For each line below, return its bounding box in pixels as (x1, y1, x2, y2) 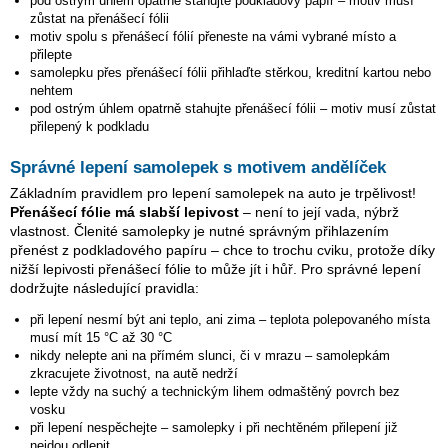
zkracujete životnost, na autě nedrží (30, 366, 238, 381)
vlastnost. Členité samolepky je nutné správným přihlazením (10, 223, 389, 239)
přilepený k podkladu (30, 119, 149, 134)
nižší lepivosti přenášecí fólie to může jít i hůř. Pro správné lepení (10, 261, 421, 277)
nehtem (30, 83, 73, 98)
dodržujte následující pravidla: (10, 280, 199, 296)
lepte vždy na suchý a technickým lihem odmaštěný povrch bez (30, 384, 400, 399)
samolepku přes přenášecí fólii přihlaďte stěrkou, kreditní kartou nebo (30, 65, 431, 80)
